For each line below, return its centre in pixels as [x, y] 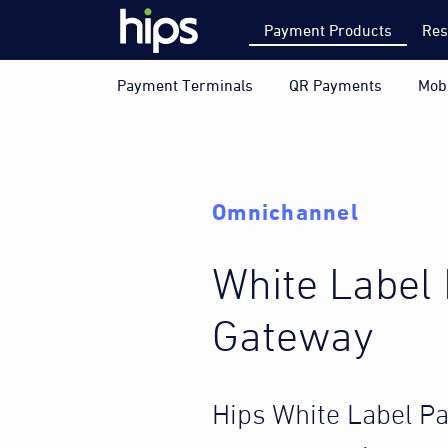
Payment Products [328, 29]
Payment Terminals [185, 85]
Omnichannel [285, 213]
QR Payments [335, 85]
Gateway [293, 339]
